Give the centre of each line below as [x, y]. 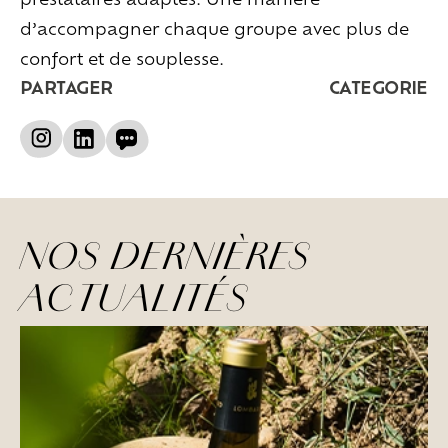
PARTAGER [66, 86]
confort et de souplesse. [122, 58]
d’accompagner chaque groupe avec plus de [214, 28]
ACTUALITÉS [134, 297]
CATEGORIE [378, 86]
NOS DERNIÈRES [177, 255]
